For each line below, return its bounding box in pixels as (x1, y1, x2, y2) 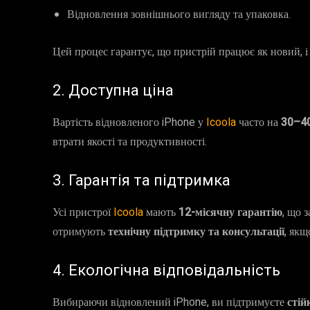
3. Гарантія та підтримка (53, 172, 230, 189)
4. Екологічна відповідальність (53, 262, 280, 279)
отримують (53, 224, 108, 240)
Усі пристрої (53, 204, 113, 221)
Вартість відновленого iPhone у (53, 114, 206, 131)
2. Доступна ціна (53, 82, 174, 99)
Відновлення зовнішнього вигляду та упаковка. (67, 6, 291, 23)
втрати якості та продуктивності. (53, 134, 207, 150)
